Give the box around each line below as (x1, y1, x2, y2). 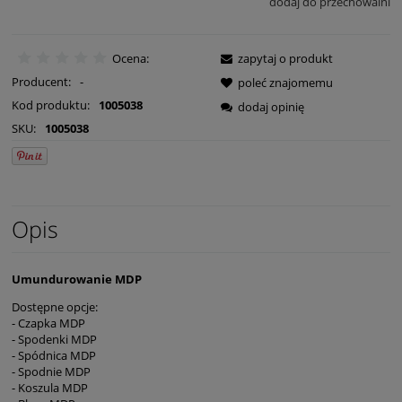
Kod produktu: (12, 97, 90, 114)
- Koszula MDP (12, 380, 88, 397)
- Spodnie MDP (12, 363, 91, 380)
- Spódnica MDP (12, 347, 96, 364)
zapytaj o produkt (238, 50, 333, 67)
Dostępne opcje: (12, 299, 98, 316)
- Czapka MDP (12, 315, 85, 332)
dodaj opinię (238, 99, 304, 116)
